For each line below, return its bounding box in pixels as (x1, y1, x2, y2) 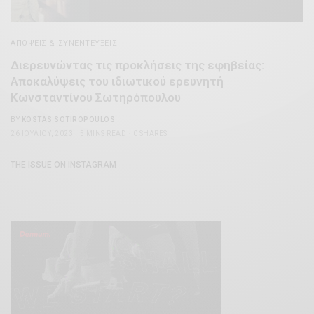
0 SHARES (132, 129, 168, 137)
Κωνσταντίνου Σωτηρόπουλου (11, 90, 181, 104)
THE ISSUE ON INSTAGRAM (11, 159, 116, 170)
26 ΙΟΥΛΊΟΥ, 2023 (11, 129, 73, 137)
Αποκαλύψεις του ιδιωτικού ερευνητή (11, 74, 224, 88)
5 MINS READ (79, 129, 126, 137)
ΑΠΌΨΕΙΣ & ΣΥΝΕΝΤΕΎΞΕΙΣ (11, 38, 118, 48)
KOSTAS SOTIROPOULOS (21, 115, 115, 123)
